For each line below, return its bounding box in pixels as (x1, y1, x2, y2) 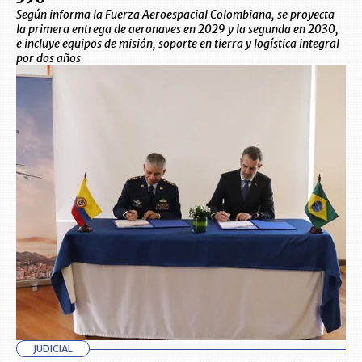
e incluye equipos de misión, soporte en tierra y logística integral (16, 36, 339, 51)
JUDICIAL (33, 342, 73, 355)
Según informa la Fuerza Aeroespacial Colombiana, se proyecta (16, 6, 335, 22)
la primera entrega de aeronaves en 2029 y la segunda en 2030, (16, 21, 339, 36)
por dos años (16, 50, 81, 65)
